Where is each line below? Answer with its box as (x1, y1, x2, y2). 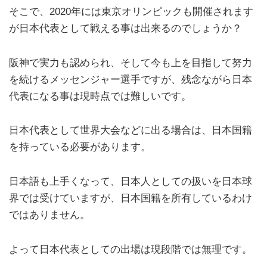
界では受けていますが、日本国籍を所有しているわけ (9, 193, 252, 204)
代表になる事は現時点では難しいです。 (9, 90, 191, 102)
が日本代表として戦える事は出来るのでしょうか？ (9, 22, 242, 34)
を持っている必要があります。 (9, 141, 151, 153)
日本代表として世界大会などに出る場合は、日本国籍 (9, 125, 252, 136)
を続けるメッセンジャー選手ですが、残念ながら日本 (9, 73, 252, 85)
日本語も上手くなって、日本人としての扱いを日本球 (9, 176, 252, 188)
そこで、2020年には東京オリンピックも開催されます (9, 5, 253, 17)
